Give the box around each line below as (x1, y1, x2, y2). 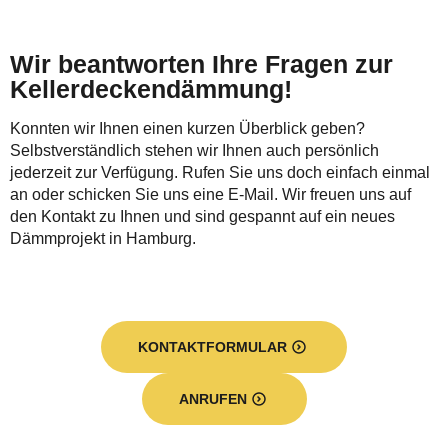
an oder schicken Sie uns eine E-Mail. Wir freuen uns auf (10, 186, 411, 204)
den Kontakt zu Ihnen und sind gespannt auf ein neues (10, 208, 395, 226)
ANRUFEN (178, 391, 247, 408)
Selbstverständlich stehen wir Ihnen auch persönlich (10, 142, 379, 160)
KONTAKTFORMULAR (138, 339, 287, 356)
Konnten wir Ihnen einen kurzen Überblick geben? (10, 120, 365, 138)
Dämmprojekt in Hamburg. (10, 230, 196, 248)
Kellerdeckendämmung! (10, 75, 292, 104)
